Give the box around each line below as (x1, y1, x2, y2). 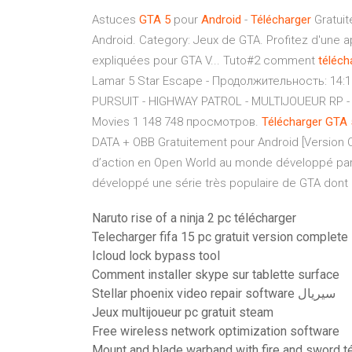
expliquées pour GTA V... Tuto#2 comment (92, 53, 318, 68)
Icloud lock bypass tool (92, 248, 220, 263)
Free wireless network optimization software (92, 324, 339, 339)
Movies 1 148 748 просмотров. (92, 115, 262, 129)
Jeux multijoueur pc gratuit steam (92, 305, 273, 320)
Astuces (92, 13, 139, 27)
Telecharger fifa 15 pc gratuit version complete (92, 229, 348, 244)
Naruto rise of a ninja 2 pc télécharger (92, 211, 296, 225)
